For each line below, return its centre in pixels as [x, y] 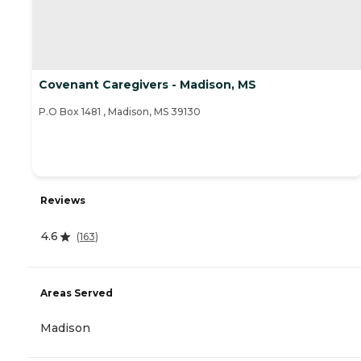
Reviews [63, 201]
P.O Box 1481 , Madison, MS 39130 [120, 112]
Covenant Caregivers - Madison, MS [147, 85]
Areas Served [77, 293]
